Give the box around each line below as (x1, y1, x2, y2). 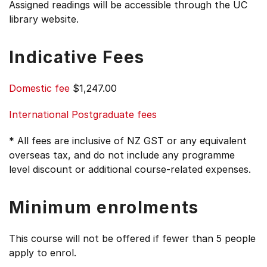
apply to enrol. (9, 247, 76, 259)
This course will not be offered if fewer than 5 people (9, 232, 256, 244)
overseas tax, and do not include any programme (9, 149, 235, 161)
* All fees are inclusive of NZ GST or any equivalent (9, 135, 247, 147)
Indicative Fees (9, 47, 145, 67)
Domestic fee (9, 82, 70, 94)
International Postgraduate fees (9, 108, 157, 120)
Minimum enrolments (9, 197, 199, 218)
